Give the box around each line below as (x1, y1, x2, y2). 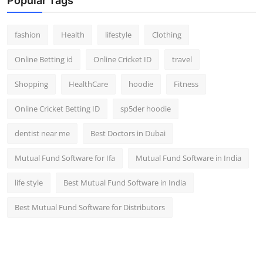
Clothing (152, 29, 181, 41)
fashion (15, 29, 41, 41)
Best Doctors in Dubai (90, 128, 166, 139)
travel (172, 54, 192, 65)
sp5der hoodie (120, 103, 171, 114)
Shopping (15, 79, 48, 90)
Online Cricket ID (93, 54, 151, 65)
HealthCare (69, 79, 108, 90)
